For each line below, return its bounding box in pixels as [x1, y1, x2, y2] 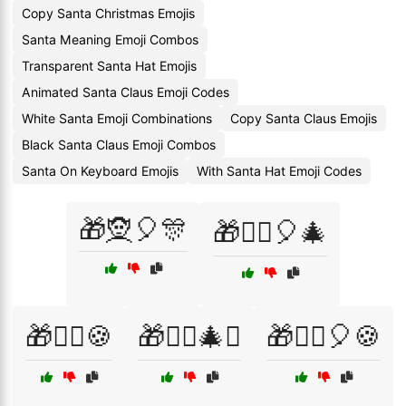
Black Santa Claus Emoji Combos [22, 137, 216, 152]
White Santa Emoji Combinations [22, 111, 212, 126]
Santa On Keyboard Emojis [22, 163, 179, 179]
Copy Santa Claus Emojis [230, 111, 377, 126]
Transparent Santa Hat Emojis [22, 58, 197, 73]
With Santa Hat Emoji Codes [197, 163, 362, 179]
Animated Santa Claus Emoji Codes [22, 84, 229, 100]
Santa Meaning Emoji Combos [22, 32, 198, 47]
